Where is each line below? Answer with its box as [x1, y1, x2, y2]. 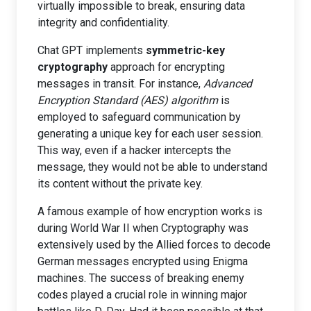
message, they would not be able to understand [37, 160, 267, 174]
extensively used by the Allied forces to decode [37, 238, 271, 251]
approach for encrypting [108, 60, 225, 74]
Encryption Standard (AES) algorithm [37, 94, 218, 107]
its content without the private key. [37, 177, 203, 190]
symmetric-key [146, 44, 225, 57]
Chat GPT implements [37, 44, 146, 57]
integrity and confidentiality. [37, 16, 169, 29]
